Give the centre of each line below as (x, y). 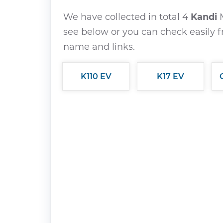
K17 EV (170, 76)
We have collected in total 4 (127, 17)
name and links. (99, 47)
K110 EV (96, 76)
